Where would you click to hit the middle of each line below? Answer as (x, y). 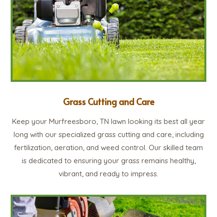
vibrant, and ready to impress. (108, 174)
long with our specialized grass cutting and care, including (108, 135)
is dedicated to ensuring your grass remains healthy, (108, 161)
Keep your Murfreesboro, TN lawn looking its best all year (108, 122)
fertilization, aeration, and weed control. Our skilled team (108, 148)
